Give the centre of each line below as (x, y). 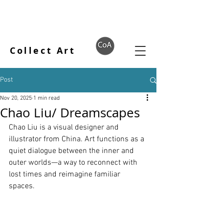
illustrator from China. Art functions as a (77, 139)
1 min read (46, 98)
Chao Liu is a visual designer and (65, 128)
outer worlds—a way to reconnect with (74, 163)
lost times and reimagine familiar (66, 175)
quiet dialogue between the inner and (72, 151)
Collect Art (43, 51)
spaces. (22, 186)
